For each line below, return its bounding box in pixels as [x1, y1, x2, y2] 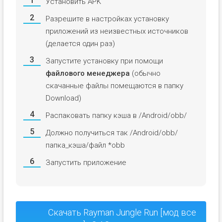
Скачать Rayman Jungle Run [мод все [48, 207, 196, 218]
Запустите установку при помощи [45, 56, 163, 65]
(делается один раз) [45, 39, 115, 48]
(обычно [129, 68, 161, 78]
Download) [45, 93, 81, 103]
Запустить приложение [45, 158, 126, 167]
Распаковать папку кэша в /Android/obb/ [45, 111, 187, 120]
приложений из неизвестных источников [45, 26, 188, 36]
